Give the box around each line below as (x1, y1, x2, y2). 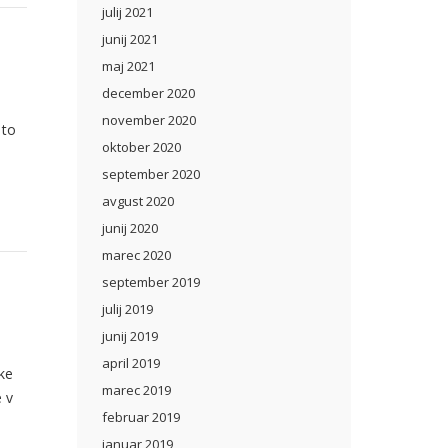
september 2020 (102, 165, 200, 183)
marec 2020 (102, 246, 171, 264)
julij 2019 (102, 300, 153, 318)
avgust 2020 (102, 192, 174, 210)
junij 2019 (102, 327, 158, 345)
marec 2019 (102, 381, 171, 399)
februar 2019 (102, 408, 180, 426)
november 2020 (102, 111, 196, 129)
